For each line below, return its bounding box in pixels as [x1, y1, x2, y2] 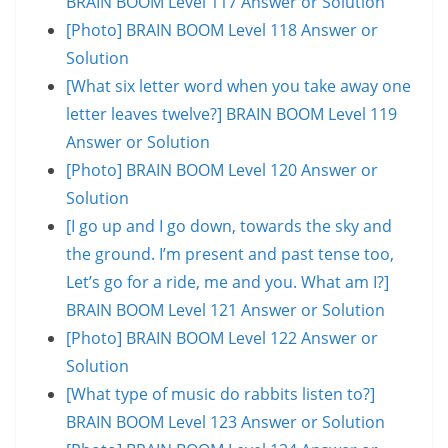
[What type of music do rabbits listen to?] [66, 382, 375, 405]
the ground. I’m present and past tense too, [66, 242, 394, 265]
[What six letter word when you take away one [66, 74, 411, 97]
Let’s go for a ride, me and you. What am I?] [66, 270, 389, 293]
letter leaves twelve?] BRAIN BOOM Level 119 [66, 102, 397, 125]
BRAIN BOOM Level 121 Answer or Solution [66, 298, 385, 321]
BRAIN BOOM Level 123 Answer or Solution [66, 410, 385, 433]
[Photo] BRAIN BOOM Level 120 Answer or [66, 158, 378, 181]
